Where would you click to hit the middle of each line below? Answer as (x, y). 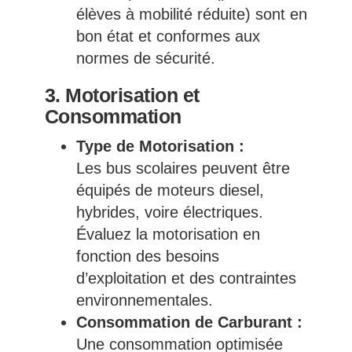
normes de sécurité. (145, 59)
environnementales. (144, 301)
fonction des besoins (147, 257)
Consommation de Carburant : (189, 323)
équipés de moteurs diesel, (170, 191)
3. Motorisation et (122, 95)
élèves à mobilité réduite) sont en (191, 15)
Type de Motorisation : (160, 147)
